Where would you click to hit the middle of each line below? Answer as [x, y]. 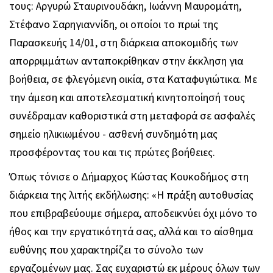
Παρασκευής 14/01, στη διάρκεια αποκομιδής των [124, 43]
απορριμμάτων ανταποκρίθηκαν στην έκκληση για [126, 61]
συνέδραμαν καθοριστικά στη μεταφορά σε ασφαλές [132, 116]
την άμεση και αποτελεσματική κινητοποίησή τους [127, 97]
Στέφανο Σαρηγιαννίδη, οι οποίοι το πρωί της [114, 24]
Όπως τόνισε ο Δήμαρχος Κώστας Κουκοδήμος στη [129, 177]
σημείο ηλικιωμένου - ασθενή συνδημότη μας [113, 134]
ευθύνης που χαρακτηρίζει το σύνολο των [106, 250]
